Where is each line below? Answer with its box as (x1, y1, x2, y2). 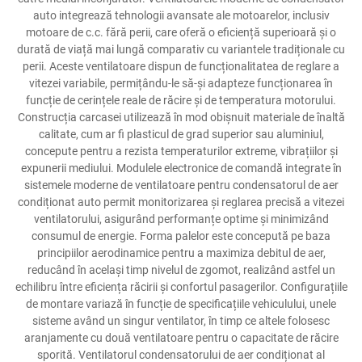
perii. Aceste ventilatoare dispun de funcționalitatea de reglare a (23, 60, 339, 73)
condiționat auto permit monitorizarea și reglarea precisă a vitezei (18, 196, 344, 208)
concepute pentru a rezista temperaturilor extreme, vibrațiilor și (24, 145, 338, 158)
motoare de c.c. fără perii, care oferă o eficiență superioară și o (26, 26, 336, 39)
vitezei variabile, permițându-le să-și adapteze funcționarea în (29, 77, 333, 90)
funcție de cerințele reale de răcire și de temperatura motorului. (26, 94, 336, 107)
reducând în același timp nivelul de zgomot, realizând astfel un (27, 263, 335, 276)
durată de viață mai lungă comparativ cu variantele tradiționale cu (17, 43, 345, 56)
